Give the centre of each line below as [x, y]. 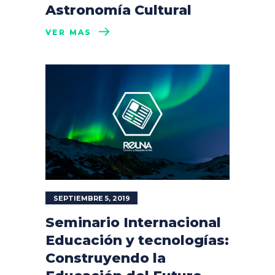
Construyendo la [106, 258]
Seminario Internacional [133, 222]
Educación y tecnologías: [137, 240]
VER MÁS [69, 33]
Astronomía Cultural [118, 10]
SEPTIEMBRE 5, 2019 [92, 198]
